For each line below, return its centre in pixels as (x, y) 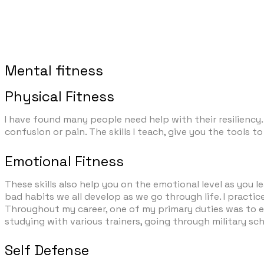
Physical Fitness (60, 97)
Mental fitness (54, 70)
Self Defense (47, 250)
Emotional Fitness (64, 161)
